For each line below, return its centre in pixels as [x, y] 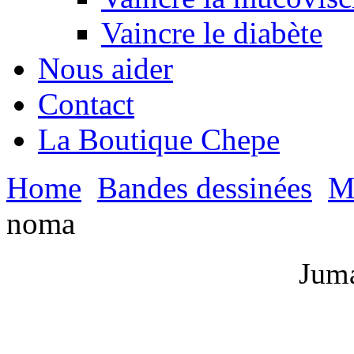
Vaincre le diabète [212, 33]
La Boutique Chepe [159, 139]
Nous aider [105, 68]
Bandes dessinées [205, 188]
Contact [86, 104]
